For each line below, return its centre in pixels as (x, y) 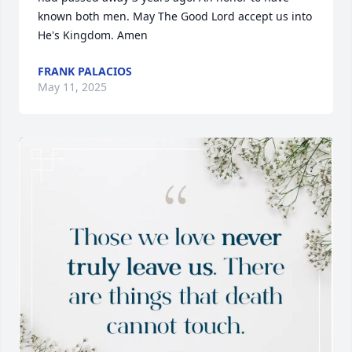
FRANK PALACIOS (85, 71)
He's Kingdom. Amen (93, 35)
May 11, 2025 (72, 87)
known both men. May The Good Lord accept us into (175, 16)
